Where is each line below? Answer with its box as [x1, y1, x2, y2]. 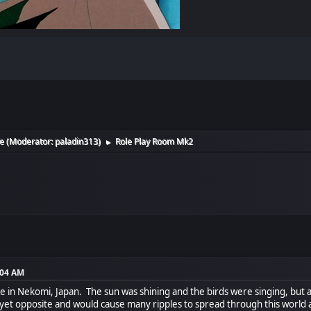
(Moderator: [6, 135, 56, 147]
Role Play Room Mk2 [115, 135, 194, 147]
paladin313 [55, 135, 99, 147]
